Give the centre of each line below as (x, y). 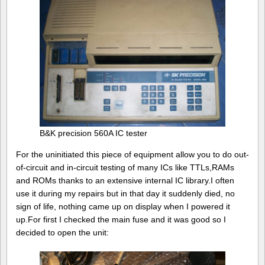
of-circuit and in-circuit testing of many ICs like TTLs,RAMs (125, 168)
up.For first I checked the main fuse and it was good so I (121, 220)
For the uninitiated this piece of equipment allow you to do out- (132, 155)
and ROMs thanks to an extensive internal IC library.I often (125, 181)
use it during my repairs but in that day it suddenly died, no (125, 194)
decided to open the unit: (62, 233)
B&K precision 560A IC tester (93, 133)
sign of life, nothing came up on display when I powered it (123, 207)
